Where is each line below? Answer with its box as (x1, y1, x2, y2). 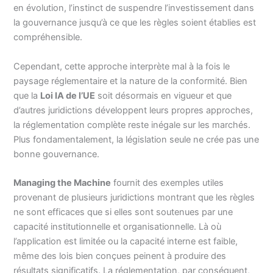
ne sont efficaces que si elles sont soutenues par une (13, 207, 233, 218)
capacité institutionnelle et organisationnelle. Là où (13, 221, 222, 232)
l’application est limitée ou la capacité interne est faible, (13, 236, 238, 247)
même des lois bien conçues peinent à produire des (13, 250, 227, 261)
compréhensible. (13, 32, 83, 43)
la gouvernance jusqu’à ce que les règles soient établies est (13, 17, 257, 29)
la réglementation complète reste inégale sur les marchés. (13, 119, 251, 130)
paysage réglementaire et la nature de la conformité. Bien (13, 75, 248, 87)
